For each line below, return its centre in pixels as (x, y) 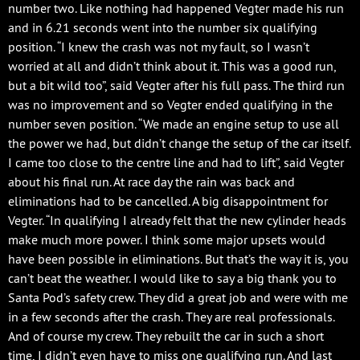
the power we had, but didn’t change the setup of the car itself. (179, 143)
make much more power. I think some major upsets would (167, 239)
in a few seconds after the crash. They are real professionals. (171, 316)
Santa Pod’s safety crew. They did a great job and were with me (178, 297)
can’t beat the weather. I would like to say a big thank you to (172, 278)
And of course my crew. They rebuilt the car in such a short (166, 335)
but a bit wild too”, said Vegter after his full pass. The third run (176, 85)
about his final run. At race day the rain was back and (151, 181)
